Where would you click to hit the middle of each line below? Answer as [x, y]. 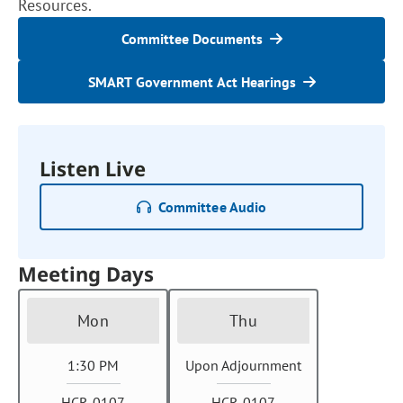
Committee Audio [212, 207]
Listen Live [93, 168]
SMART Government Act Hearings [192, 82]
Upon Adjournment [243, 365]
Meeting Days [86, 273]
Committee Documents [192, 39]
